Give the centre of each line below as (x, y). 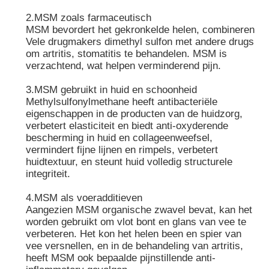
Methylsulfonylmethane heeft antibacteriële (122, 101)
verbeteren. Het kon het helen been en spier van (134, 234)
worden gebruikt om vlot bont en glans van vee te (136, 222)
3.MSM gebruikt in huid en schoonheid (112, 89)
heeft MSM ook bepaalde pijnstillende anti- (121, 258)
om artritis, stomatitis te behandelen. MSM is (127, 53)
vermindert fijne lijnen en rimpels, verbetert (122, 150)
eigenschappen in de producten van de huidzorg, (134, 113)
